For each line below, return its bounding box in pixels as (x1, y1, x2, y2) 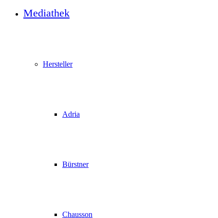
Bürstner (62, 160, 89, 168)
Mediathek (23, 7, 70, 19)
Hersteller (43, 60, 73, 68)
